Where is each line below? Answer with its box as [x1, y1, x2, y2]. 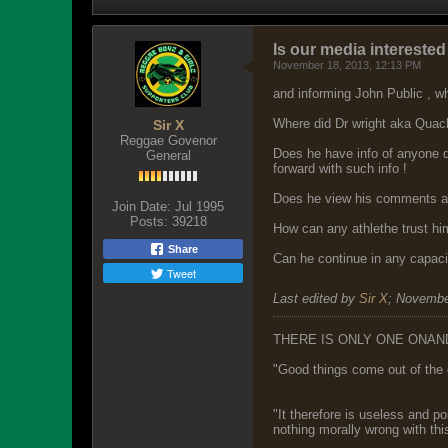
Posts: [129, 214, 168, 229]
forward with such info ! [273, 161, 407, 176]
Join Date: [112, 199, 171, 214]
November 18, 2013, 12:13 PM [273, 59, 421, 71]
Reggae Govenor [119, 133, 217, 148]
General [145, 148, 191, 163]
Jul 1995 [175, 199, 224, 214]
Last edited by [273, 291, 359, 306]
